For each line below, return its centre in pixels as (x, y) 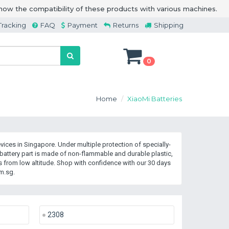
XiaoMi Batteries (155, 99)
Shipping (169, 25)
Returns (126, 25)
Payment (83, 25)
